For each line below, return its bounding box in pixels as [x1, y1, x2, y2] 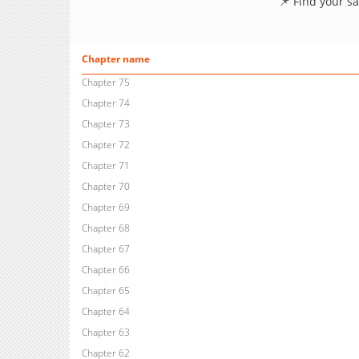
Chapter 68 [81, 221, 130, 236]
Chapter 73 [81, 117, 130, 131]
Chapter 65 [81, 284, 130, 298]
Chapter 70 [81, 179, 130, 194]
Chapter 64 [81, 305, 130, 319]
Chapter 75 [81, 75, 130, 90]
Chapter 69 [81, 200, 130, 215]
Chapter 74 [81, 96, 130, 111]
